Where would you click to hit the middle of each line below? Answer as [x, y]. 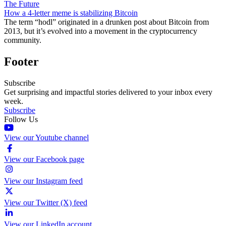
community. [23, 40]
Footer [21, 61]
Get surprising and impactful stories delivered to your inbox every [108, 92]
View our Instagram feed [43, 181]
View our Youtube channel [46, 137]
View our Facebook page [44, 159]
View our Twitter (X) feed [46, 202]
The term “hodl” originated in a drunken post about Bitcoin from [106, 22]
